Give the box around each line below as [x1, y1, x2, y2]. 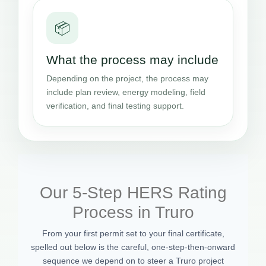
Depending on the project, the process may [46, 74, 208, 84]
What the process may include [46, 53, 218, 67]
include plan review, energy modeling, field [46, 87, 205, 97]
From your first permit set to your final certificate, [42, 229, 224, 239]
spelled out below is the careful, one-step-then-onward [31, 242, 235, 252]
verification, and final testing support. [46, 101, 184, 111]
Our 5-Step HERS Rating [39, 183, 227, 202]
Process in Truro [72, 203, 194, 222]
